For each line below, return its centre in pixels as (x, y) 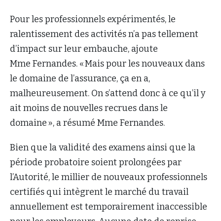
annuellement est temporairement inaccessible (109, 206)
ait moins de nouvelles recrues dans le (89, 108)
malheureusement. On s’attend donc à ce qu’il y (108, 93)
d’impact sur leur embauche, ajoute (84, 49)
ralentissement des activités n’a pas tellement (104, 34)
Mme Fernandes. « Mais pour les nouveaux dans (107, 63)
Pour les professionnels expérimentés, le (93, 19)
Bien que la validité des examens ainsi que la (103, 147)
